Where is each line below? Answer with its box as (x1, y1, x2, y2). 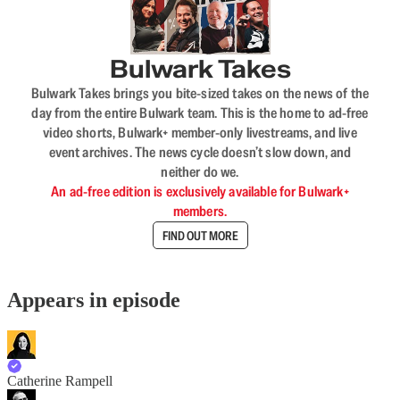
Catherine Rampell (7, 372, 112, 388)
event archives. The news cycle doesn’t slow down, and (48, 143, 352, 162)
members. (172, 202, 228, 221)
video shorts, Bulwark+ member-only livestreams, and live (43, 123, 357, 142)
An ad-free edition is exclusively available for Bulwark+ (51, 182, 349, 201)
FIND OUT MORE (162, 227, 238, 244)
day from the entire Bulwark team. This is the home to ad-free (31, 104, 369, 122)
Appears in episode (7, 287, 180, 312)
